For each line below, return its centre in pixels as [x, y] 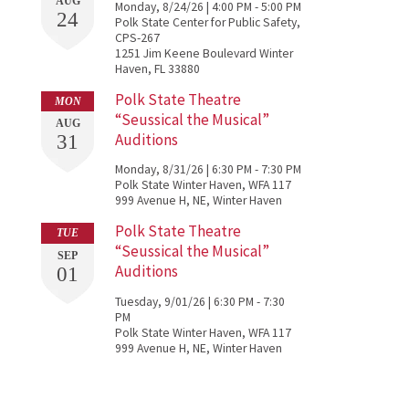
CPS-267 [138, 37]
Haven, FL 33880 [158, 68]
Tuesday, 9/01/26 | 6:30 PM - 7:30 [200, 301]
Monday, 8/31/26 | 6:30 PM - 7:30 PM [209, 170]
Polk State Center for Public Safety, [208, 22]
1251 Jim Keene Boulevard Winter [204, 53]
